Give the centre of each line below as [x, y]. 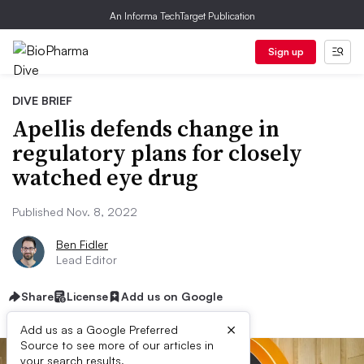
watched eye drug [105, 177]
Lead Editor [87, 260]
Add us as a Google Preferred [99, 329]
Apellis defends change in [146, 128]
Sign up [286, 52]
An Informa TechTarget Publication [182, 16]
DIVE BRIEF [42, 100]
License [87, 296]
